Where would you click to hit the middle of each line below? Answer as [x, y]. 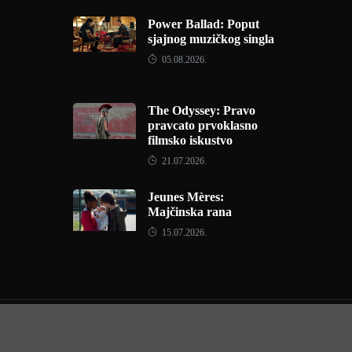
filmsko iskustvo [190, 140]
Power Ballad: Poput [203, 24]
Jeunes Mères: [185, 197]
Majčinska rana [189, 212]
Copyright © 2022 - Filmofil [176, 329]
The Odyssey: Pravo [201, 110]
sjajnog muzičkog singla [211, 39]
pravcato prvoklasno [202, 125]
